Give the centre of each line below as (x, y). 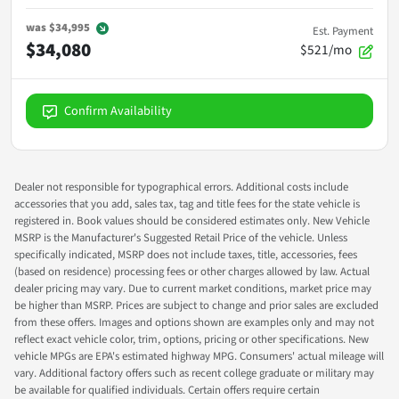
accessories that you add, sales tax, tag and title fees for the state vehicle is (187, 204)
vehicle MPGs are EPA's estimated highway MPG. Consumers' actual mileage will (199, 357)
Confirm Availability (118, 111)
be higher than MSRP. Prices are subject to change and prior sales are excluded (196, 306)
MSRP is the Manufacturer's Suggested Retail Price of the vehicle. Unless (181, 238)
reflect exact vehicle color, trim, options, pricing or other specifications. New (191, 340)
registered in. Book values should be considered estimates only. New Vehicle (192, 221)
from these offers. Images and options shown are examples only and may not (194, 323)
